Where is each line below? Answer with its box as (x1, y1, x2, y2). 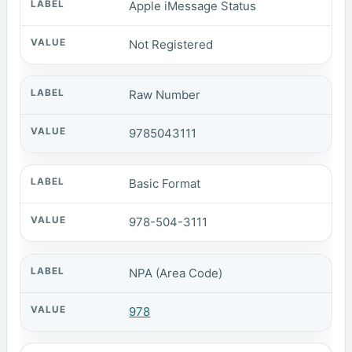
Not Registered (129, 36, 214, 52)
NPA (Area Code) (129, 265, 223, 280)
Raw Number (129, 87, 201, 103)
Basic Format (129, 176, 201, 192)
